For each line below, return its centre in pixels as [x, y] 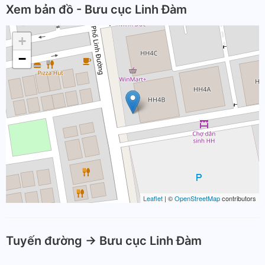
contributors [238, 198]
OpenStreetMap [197, 198]
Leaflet [153, 198]
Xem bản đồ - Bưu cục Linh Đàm [96, 9]
